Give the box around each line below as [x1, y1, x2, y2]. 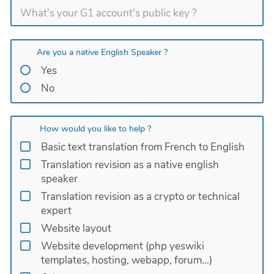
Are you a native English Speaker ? [37, 46, 168, 58]
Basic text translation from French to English [40, 140, 245, 155]
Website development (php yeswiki [40, 239, 204, 254]
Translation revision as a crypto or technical [40, 190, 240, 204]
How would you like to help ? [40, 123, 152, 135]
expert [40, 204, 72, 218]
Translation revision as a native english [40, 158, 219, 172]
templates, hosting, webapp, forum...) [40, 253, 212, 268]
